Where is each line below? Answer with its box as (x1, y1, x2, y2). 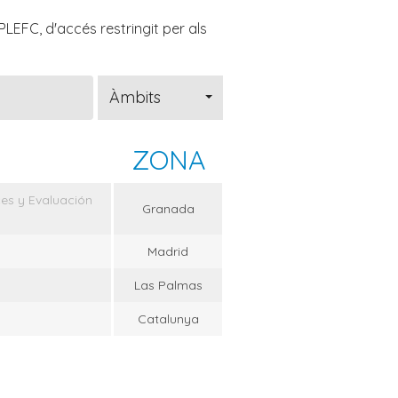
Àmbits (109, 87, 161, 108)
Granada (141, 201, 195, 218)
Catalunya (137, 311, 199, 328)
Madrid (147, 243, 188, 260)
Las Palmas (133, 277, 203, 294)
